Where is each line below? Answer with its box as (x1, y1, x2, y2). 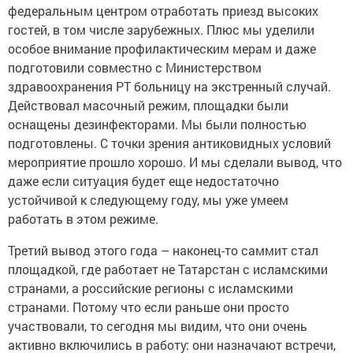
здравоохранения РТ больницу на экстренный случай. (8, 72, 331, 89)
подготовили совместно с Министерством (8, 53, 262, 70)
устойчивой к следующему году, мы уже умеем (8, 185, 288, 203)
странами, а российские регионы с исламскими (8, 273, 293, 291)
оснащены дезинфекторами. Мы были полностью (8, 110, 307, 127)
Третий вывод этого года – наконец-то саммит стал (8, 236, 318, 253)
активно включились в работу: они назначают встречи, (8, 330, 336, 347)
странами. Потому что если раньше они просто (8, 292, 289, 310)
